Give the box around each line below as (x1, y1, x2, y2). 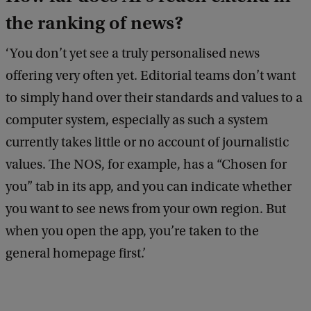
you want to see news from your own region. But (6, 201, 286, 217)
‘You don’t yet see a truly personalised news (6, 46, 260, 62)
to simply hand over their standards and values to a (6, 90, 303, 106)
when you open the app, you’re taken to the (6, 224, 259, 239)
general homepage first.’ (6, 246, 146, 262)
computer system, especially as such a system (6, 112, 268, 128)
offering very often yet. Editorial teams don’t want (6, 68, 296, 84)
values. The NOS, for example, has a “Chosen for (6, 157, 287, 173)
